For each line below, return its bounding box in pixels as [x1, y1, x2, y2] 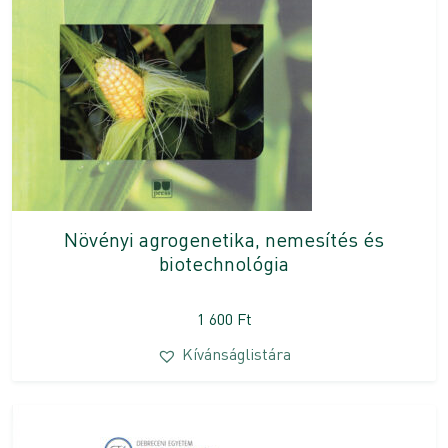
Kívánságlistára [182, 343, 291, 365]
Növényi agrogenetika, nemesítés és [64, 226, 384, 253]
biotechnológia [159, 250, 289, 277]
